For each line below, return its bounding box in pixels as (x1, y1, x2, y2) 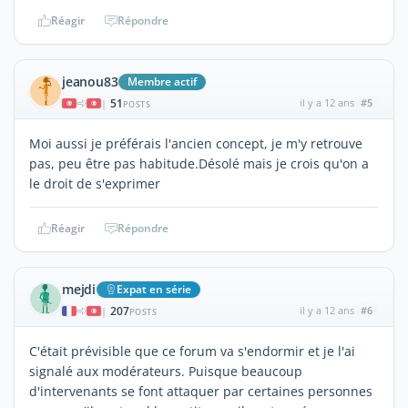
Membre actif (127, 73, 198, 89)
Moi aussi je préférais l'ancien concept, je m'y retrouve (29, 134, 362, 152)
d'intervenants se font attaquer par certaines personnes (29, 382, 372, 400)
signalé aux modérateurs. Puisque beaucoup (29, 362, 302, 380)
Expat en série (117, 280, 191, 297)
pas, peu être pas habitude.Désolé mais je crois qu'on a (29, 154, 369, 172)
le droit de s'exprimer (29, 174, 160, 192)
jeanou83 (62, 72, 118, 90)
